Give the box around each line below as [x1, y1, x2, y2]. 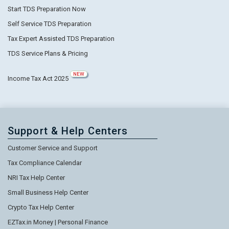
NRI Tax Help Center [8, 173, 65, 181]
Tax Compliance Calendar [8, 158, 82, 167]
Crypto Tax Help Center [8, 203, 74, 211]
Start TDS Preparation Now [8, 5, 86, 13]
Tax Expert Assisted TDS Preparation [8, 34, 114, 42]
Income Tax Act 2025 [8, 74, 70, 82]
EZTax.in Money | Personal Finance [8, 218, 108, 226]
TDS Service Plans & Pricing [8, 49, 88, 57]
